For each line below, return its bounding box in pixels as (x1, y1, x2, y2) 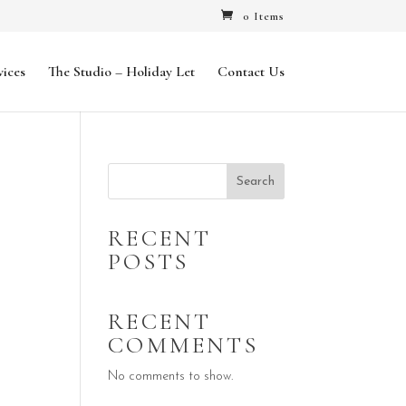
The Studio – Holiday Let (47, 62, 195, 81)
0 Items (242, 8, 285, 24)
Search (236, 174, 275, 188)
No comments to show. (108, 370, 234, 383)
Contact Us (217, 62, 285, 81)
